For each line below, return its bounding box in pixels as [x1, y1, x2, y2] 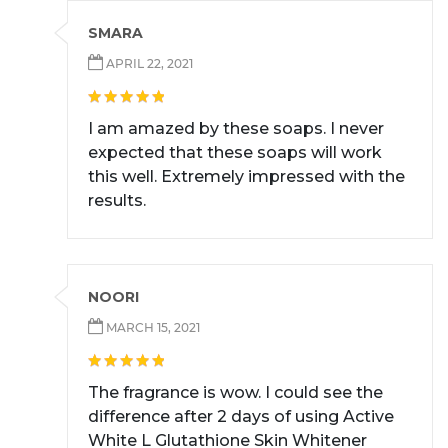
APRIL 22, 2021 [103, 56, 193, 72]
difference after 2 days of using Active [88, 407, 394, 427]
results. [88, 191, 146, 211]
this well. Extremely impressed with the [88, 167, 405, 187]
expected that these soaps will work [88, 143, 382, 163]
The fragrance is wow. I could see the [88, 383, 383, 403]
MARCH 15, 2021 [103, 320, 200, 336]
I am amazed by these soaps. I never [88, 119, 384, 139]
